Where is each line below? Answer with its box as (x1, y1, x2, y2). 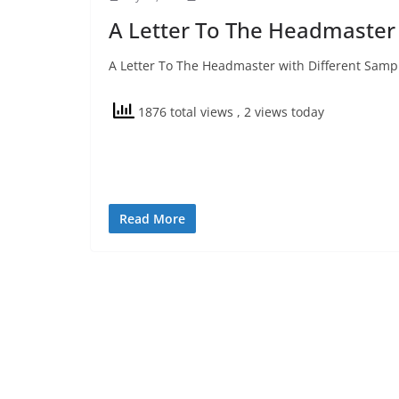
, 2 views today (237, 103, 324, 121)
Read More (119, 210, 185, 227)
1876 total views (134, 103, 237, 121)
